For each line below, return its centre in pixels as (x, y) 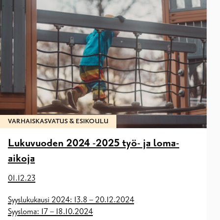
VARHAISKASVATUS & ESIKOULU (58, 121)
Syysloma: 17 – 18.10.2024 (50, 211)
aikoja (21, 158)
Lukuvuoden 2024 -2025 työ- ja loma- (94, 143)
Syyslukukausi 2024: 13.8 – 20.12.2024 (71, 200)
